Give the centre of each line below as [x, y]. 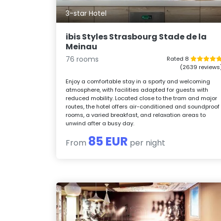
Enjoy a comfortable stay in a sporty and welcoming [138, 82]
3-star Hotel [86, 14]
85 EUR [108, 142]
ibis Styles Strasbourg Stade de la [136, 37]
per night [147, 143]
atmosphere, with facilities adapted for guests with [137, 90]
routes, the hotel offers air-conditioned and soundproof [143, 107]
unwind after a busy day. [100, 124]
